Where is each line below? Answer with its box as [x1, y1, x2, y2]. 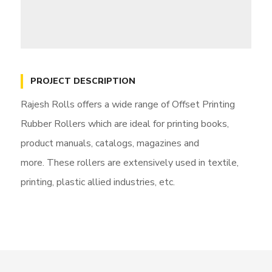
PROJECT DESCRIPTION [30, 75, 135, 87]
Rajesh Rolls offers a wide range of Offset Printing [20, 98, 235, 112]
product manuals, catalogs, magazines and [20, 137, 199, 151]
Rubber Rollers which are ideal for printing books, [20, 117, 229, 131]
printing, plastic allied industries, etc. [20, 175, 175, 189]
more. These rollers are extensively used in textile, [20, 156, 239, 170]
